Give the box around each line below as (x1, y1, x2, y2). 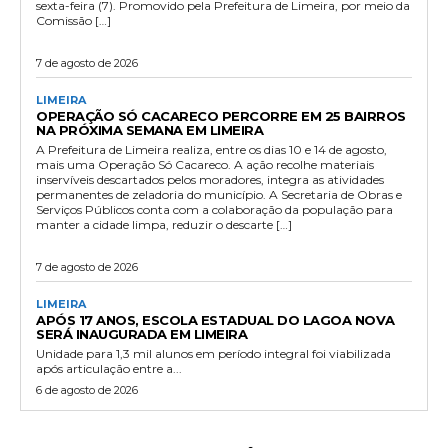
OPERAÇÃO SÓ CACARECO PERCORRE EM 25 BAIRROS (36, 107, 406, 124)
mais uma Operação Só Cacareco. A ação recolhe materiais (36, 156, 374, 172)
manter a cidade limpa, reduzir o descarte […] (36, 216, 292, 232)
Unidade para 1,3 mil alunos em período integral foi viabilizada (36, 345, 391, 361)
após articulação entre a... (36, 360, 182, 376)
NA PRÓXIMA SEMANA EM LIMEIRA (36, 121, 263, 138)
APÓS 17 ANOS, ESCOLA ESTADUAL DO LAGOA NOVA (36, 311, 395, 328)
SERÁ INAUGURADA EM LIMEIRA (36, 325, 247, 342)
